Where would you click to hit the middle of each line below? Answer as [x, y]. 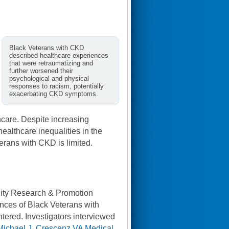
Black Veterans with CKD [47, 48]
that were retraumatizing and [51, 63]
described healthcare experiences [59, 55]
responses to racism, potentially [56, 86]
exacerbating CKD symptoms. [54, 94]
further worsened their [41, 71]
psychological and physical [49, 78]
